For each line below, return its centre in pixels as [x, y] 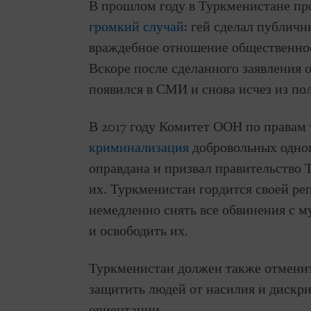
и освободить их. [138, 231]
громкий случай [136, 27]
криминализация [139, 148]
